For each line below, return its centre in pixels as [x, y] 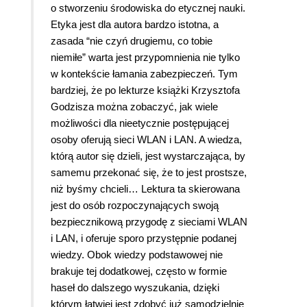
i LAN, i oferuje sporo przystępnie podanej [144, 238]
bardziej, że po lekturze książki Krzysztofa [145, 90]
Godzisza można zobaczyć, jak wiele [134, 107]
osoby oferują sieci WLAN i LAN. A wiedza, [146, 140]
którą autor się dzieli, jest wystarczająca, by [148, 156]
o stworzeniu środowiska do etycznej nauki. [148, 8]
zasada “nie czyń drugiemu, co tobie [132, 41]
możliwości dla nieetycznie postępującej [140, 123]
